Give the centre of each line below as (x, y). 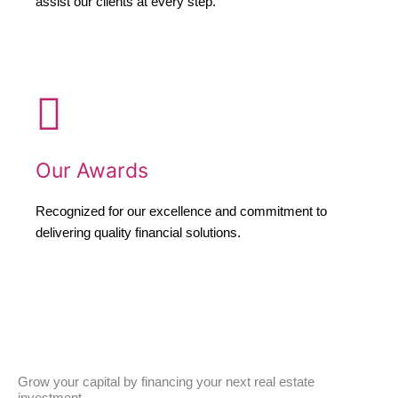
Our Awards (92, 171)
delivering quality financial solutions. (138, 233)
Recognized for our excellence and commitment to (181, 212)
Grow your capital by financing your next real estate (166, 382)
